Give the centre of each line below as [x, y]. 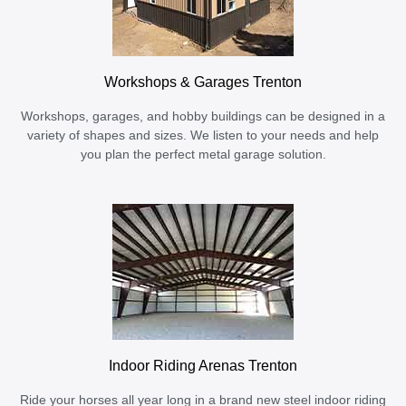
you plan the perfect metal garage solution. [203, 154]
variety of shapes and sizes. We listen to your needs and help [203, 135]
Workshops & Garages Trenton [203, 81]
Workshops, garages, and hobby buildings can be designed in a [203, 116]
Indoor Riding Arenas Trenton [203, 365]
